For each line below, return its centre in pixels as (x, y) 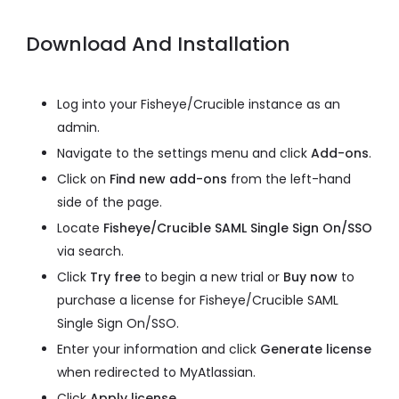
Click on (83, 179)
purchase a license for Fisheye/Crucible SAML (198, 300)
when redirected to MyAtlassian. (156, 372)
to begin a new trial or (212, 277)
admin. (78, 127)
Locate (80, 228)
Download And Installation (158, 44)
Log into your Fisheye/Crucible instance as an (199, 104)
